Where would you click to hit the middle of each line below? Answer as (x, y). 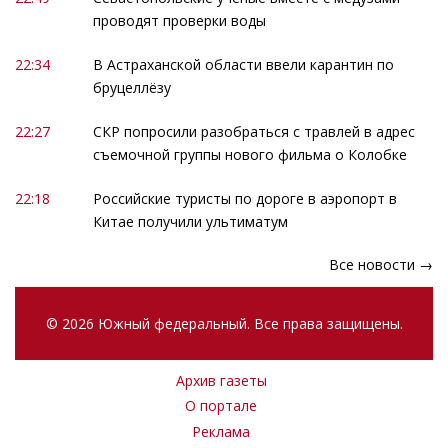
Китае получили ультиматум (190, 221)
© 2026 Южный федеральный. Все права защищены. (224, 324)
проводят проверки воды (179, 20)
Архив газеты (221, 380)
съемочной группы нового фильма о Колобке (249, 154)
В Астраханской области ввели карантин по (243, 64)
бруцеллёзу (131, 87)
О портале (221, 406)
